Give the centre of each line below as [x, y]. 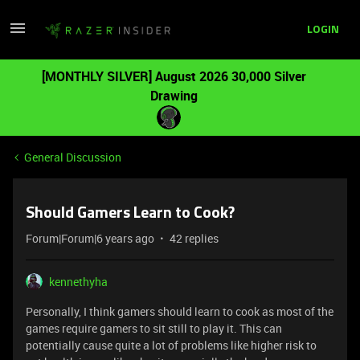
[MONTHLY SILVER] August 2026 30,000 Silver [174, 76]
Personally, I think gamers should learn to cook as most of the [180, 311]
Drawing [174, 96]
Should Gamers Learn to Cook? [130, 214]
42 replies [194, 238]
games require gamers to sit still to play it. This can [154, 328]
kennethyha [78, 282]
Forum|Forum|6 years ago [90, 238]
